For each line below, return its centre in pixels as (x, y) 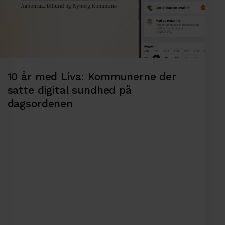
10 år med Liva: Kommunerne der (92, 76)
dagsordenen (40, 103)
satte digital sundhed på (69, 90)
